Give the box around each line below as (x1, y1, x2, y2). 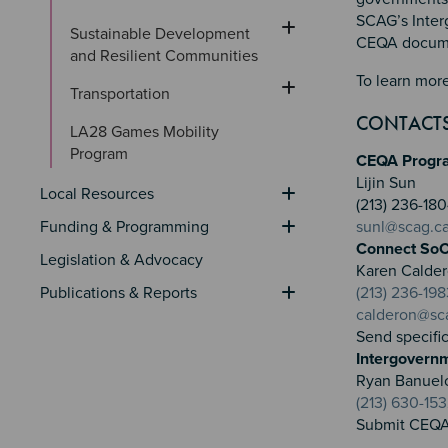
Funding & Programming (40, 216, 209, 237)
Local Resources (40, 183, 154, 204)
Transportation (70, 83, 170, 104)
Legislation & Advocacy (40, 249, 203, 270)
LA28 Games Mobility (70, 121, 223, 142)
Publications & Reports (40, 282, 197, 303)
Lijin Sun (356, 173, 420, 194)
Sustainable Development (70, 23, 254, 44)
